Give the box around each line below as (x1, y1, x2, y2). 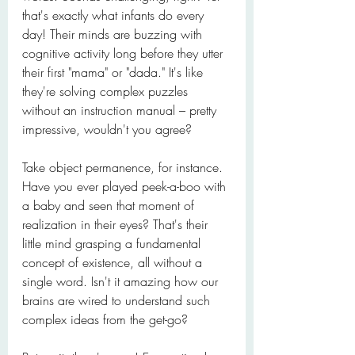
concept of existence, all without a (22, 254, 206, 271)
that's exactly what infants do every (22, 6, 208, 24)
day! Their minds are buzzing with (22, 25, 206, 43)
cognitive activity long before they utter (22, 44, 227, 62)
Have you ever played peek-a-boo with (22, 177, 230, 195)
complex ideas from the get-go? (22, 311, 188, 328)
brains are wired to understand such (22, 292, 214, 309)
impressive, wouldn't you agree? (22, 120, 192, 138)
